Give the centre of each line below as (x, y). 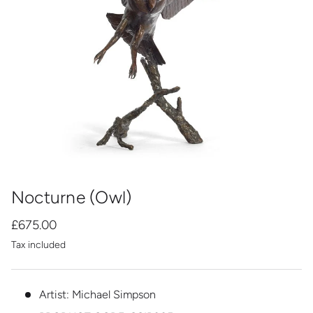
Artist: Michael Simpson (97, 294)
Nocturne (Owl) (72, 197)
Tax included (38, 245)
